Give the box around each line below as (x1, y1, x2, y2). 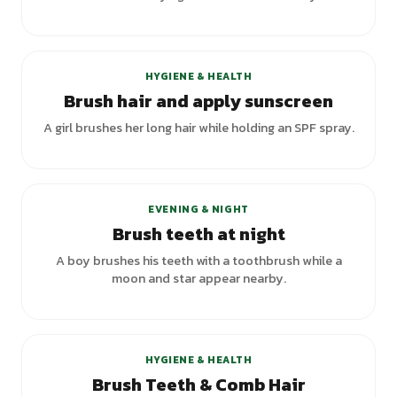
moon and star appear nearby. (111, 269, 286, 288)
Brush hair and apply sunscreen (64, 88, 333, 114)
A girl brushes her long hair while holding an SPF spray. (43, 118, 354, 137)
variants (307, 304, 354, 320)
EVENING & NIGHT (148, 202, 249, 216)
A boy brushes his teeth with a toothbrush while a (55, 251, 342, 270)
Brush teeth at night (112, 221, 285, 247)
